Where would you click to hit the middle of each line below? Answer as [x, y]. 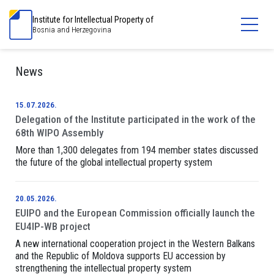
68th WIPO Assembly [61, 133]
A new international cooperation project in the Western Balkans [135, 244]
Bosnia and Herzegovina [72, 30]
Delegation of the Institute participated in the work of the [135, 119]
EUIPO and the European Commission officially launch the [135, 213]
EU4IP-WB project [53, 226]
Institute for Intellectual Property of [93, 20]
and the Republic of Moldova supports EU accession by [120, 256]
